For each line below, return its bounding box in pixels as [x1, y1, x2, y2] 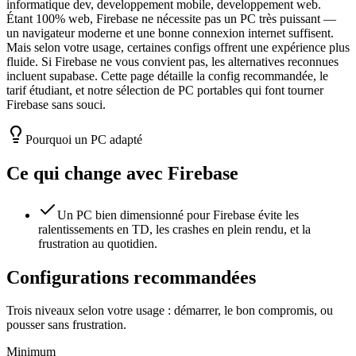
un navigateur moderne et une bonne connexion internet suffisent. [6, 25, 334, 40]
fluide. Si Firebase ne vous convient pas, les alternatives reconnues [6, 54, 339, 68]
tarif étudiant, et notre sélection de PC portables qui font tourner [6, 83, 323, 97]
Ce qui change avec [6, 162, 168, 184]
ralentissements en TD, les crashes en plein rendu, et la [38, 222, 311, 236]
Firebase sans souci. [6, 97, 106, 111]
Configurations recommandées [6, 266, 256, 288]
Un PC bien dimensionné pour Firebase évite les [57, 207, 299, 222]
